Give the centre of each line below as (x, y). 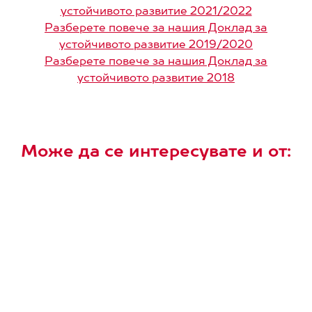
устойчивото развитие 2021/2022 (156, 10)
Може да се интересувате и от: (156, 150)
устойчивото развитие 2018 (156, 77)
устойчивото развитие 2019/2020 (156, 44)
